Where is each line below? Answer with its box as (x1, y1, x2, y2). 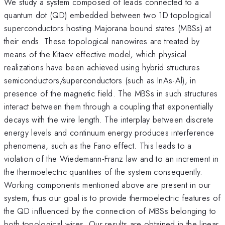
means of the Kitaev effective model (4, 48, 131, 60)
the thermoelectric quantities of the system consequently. (4, 165, 203, 178)
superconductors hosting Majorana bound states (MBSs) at (4, 22, 211, 34)
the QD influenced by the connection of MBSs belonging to (4, 204, 216, 217)
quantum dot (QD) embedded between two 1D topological (4, 9, 211, 21)
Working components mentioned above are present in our (4, 178, 211, 191)
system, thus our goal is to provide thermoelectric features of (4, 191, 221, 204)
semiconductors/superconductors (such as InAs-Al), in (4, 74, 196, 86)
